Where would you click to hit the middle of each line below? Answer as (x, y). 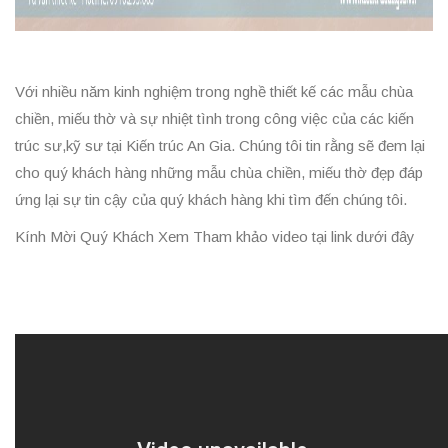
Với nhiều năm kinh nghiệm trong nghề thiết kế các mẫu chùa (214, 91)
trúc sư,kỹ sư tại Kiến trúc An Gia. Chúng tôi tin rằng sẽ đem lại (220, 145)
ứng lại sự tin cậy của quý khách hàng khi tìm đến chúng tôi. (211, 199)
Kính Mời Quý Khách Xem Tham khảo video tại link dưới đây (215, 236)
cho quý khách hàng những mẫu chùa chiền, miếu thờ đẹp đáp (219, 172)
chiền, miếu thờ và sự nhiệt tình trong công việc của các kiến (214, 118)
